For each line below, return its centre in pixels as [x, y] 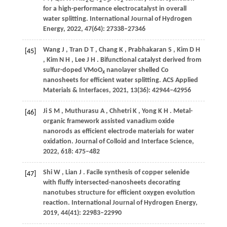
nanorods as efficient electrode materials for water [118, 131]
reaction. [57, 203]
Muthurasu [82, 111]
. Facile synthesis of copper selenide [136, 173]
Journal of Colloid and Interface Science [133, 142]
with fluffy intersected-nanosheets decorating [111, 183]
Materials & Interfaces [76, 90]
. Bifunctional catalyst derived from [149, 60]
